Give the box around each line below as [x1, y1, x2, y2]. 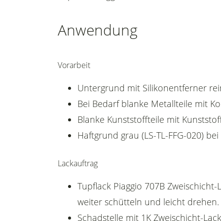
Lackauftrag [58, 158, 98, 169]
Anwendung [58, 20, 138, 40]
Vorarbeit [58, 60, 90, 71]
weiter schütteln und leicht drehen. [77, 196, 219, 208]
